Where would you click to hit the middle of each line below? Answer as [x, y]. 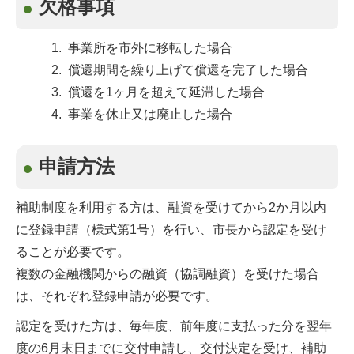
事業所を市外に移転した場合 [149, 48]
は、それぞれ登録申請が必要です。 [117, 296]
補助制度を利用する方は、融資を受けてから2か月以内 [171, 207]
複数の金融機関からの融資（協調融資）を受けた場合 [168, 274]
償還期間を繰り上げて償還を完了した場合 [186, 70]
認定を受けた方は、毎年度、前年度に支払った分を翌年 [174, 326]
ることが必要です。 [73, 252]
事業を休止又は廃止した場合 [149, 114]
